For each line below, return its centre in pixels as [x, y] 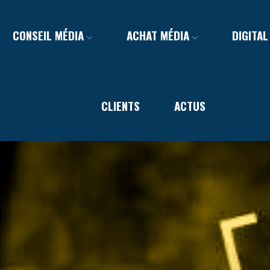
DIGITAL [250, 35]
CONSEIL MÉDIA [48, 35]
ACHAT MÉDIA [158, 35]
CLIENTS [121, 105]
